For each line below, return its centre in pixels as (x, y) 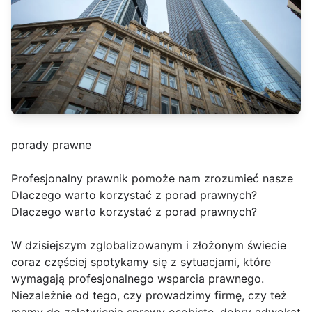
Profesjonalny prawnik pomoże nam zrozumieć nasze (152, 179)
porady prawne (51, 145)
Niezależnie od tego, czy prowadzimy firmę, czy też (149, 296)
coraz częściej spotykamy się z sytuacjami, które (141, 262)
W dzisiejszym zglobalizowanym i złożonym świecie (149, 245)
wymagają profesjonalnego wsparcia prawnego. (138, 279)
